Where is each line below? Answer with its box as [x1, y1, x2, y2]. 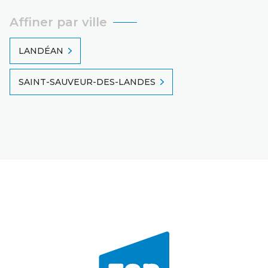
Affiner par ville [10, 14, 107, 29]
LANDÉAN [19, 45, 63, 56]
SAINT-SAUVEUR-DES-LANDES [19, 76, 156, 87]
